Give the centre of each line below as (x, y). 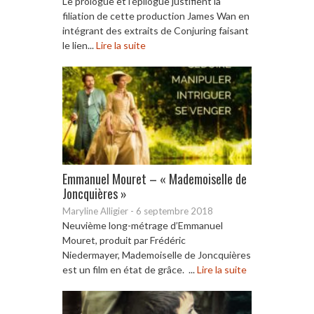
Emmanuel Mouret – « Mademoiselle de (155, 178)
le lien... (79, 45)
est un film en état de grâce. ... (130, 269)
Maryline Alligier (95, 211)
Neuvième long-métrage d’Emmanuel (143, 225)
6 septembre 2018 (175, 211)
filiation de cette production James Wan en (156, 15)
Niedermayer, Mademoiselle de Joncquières (157, 254)
